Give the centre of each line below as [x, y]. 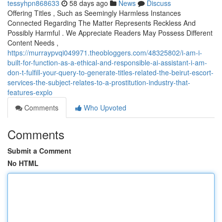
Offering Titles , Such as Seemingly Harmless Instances [94, 13]
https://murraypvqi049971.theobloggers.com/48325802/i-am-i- [105, 53]
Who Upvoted [104, 108]
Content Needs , [33, 43]
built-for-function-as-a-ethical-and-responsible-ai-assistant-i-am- [107, 62]
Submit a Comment [39, 151]
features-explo [30, 92]
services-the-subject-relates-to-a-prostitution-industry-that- [99, 82]
